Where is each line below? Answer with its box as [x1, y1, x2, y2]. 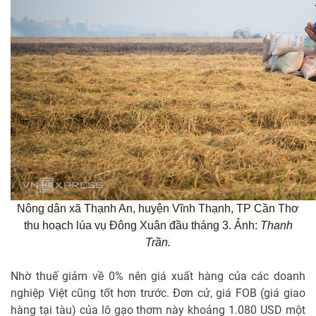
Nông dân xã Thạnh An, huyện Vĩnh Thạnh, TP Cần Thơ [17, 202, 299, 214]
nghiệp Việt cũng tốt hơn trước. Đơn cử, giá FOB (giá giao [11, 286, 305, 300]
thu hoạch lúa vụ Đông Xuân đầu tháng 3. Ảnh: [23, 219, 260, 231]
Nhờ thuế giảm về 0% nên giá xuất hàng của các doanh [11, 269, 305, 283]
